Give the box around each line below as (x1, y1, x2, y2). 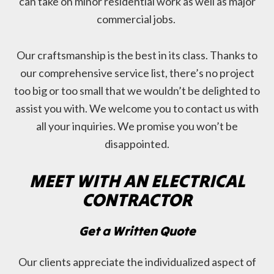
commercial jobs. (97, 12, 177, 26)
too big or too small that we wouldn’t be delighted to (14, 84, 260, 98)
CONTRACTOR (82, 188, 192, 212)
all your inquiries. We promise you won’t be (36, 119, 238, 133)
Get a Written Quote (78, 223, 196, 240)
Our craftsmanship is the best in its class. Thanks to (17, 48, 257, 62)
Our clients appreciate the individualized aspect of (18, 255, 256, 269)
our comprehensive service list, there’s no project (20, 66, 254, 80)
